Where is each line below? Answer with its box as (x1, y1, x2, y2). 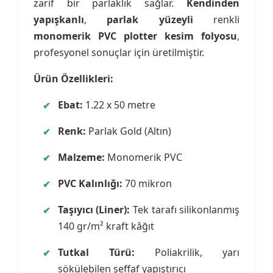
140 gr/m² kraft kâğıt (57, 219, 154, 233)
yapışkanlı (33, 13, 84, 26)
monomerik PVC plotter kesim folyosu (33, 29, 238, 43)
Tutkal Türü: (57, 246, 135, 259)
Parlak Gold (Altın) (85, 124, 171, 138)
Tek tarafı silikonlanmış (130, 203, 240, 216)
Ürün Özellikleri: (33, 72, 113, 85)
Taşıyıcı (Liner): (57, 203, 130, 216)
